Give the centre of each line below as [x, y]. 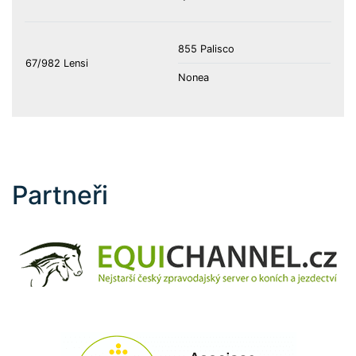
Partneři [60, 195]
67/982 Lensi [57, 63]
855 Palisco [206, 48]
